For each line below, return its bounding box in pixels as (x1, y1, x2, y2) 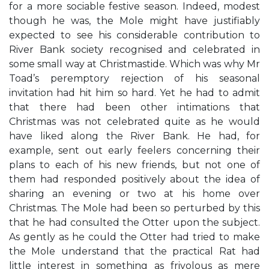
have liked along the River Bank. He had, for (9, 130, 260, 142)
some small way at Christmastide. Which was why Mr (9, 58, 260, 70)
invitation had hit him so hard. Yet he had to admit (9, 87, 260, 98)
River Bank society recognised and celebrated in (9, 44, 260, 55)
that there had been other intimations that (9, 101, 260, 113)
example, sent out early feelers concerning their (9, 145, 260, 156)
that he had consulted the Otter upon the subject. (9, 217, 260, 228)
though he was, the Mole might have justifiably (9, 15, 260, 26)
